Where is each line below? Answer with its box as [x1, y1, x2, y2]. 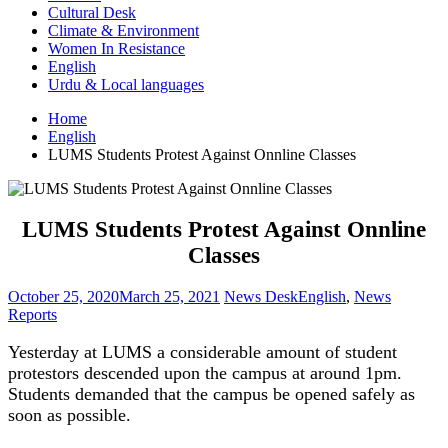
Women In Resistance [48, 40, 185, 57]
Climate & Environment [48, 22, 199, 39]
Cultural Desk [48, 4, 136, 21]
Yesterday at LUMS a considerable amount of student [8, 342, 397, 363]
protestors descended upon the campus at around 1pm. [8, 363, 402, 384]
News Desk [224, 288, 298, 306]
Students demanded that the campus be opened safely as [8, 384, 415, 405]
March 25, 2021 [119, 288, 220, 306]
